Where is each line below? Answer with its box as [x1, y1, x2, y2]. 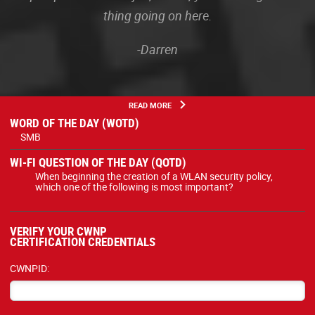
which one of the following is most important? [35, 180, 233, 193]
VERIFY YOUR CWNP [10, 222, 107, 239]
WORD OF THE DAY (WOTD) [10, 115, 139, 131]
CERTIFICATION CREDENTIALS [10, 233, 155, 250]
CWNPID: [10, 261, 49, 275]
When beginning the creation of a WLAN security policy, [35, 169, 273, 183]
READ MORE [128, 100, 172, 110]
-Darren [137, 41, 178, 58]
